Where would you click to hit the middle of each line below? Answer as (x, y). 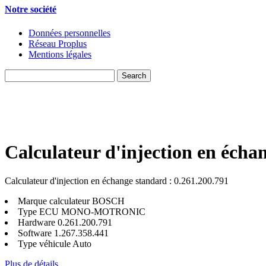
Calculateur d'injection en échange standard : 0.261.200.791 (117, 181)
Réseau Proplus (58, 43)
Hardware (37, 223)
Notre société (31, 9)
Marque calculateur (54, 201)
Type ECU (38, 212)
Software (35, 233)
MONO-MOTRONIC (102, 212)
